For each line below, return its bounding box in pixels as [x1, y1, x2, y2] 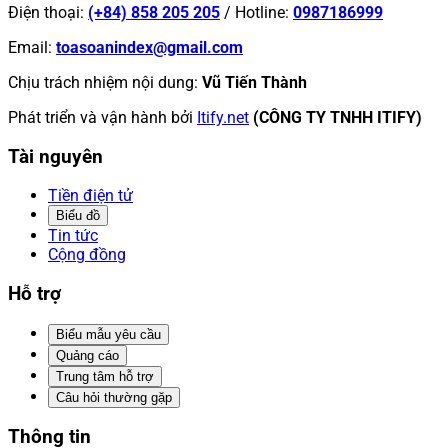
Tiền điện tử [48, 186, 133, 206]
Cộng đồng [48, 245, 126, 265]
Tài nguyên [8, 145, 103, 168]
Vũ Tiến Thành [202, 72, 307, 92]
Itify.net [197, 107, 249, 127]
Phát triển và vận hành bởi [8, 107, 193, 127]
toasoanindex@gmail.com [56, 37, 243, 57]
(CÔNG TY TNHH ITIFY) [253, 107, 422, 127]
